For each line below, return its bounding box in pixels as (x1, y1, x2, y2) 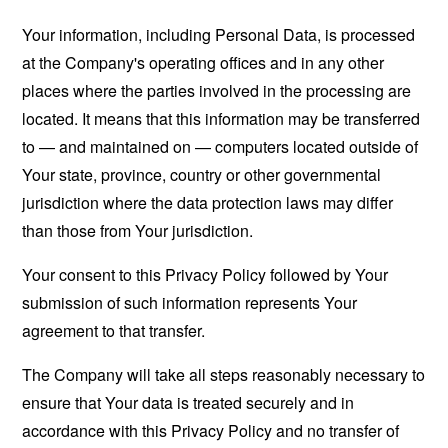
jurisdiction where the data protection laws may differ (22, 191, 394, 214)
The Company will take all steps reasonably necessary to (22, 363, 426, 386)
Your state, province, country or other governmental (22, 163, 382, 186)
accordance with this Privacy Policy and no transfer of (22, 419, 400, 442)
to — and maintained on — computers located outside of (22, 135, 419, 158)
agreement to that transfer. (22, 319, 206, 342)
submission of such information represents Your (22, 291, 358, 314)
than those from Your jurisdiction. (22, 219, 254, 242)
